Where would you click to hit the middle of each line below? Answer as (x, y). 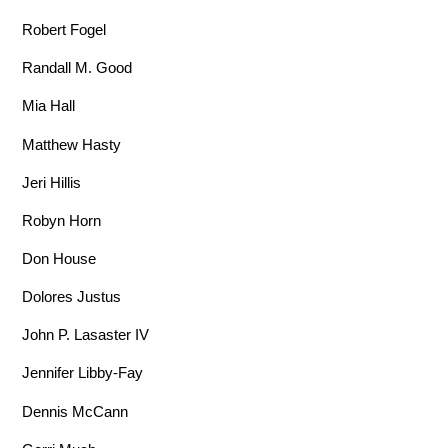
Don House (59, 258)
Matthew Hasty (72, 144)
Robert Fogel (64, 30)
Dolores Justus (72, 297)
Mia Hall (49, 106)
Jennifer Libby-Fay (83, 373)
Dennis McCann (75, 411)
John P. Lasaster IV (86, 335)
